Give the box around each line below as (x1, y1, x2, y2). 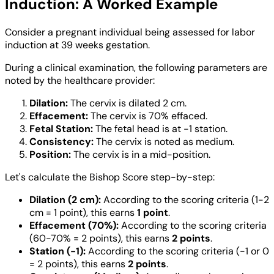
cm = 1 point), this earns (29, 206, 137, 219)
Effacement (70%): (29, 218, 119, 232)
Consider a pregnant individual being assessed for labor (5, 25, 255, 39)
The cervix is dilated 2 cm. (68, 96, 187, 109)
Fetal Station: (29, 122, 93, 135)
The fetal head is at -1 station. (93, 122, 228, 135)
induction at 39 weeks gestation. (5, 38, 150, 51)
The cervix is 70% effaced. (88, 109, 207, 122)
